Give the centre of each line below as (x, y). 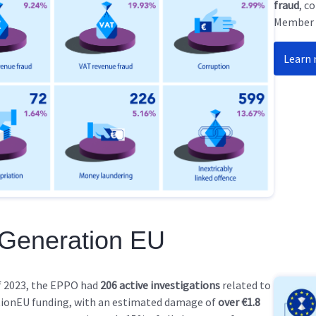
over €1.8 (239, 302)
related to (245, 285)
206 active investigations (160, 285)
